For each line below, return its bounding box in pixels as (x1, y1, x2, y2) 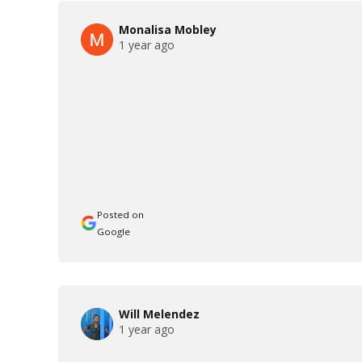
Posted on (97, 208, 144, 221)
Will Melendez (119, 305, 200, 322)
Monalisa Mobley (119, 21, 217, 37)
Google (97, 225, 130, 238)
